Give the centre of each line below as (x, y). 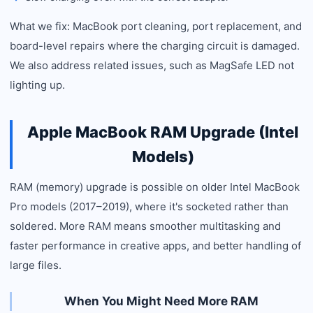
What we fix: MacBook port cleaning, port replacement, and (156, 26)
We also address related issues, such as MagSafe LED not (152, 65)
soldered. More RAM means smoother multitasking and (145, 226)
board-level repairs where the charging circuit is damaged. (155, 46)
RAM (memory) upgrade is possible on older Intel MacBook (155, 187)
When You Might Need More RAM (161, 301)
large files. (36, 265)
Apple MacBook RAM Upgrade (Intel (163, 132)
